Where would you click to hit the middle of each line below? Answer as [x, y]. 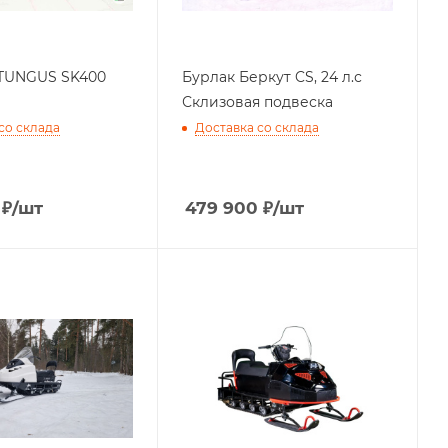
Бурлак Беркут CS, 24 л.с [272, 77]
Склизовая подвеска [258, 102]
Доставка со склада [257, 128]
